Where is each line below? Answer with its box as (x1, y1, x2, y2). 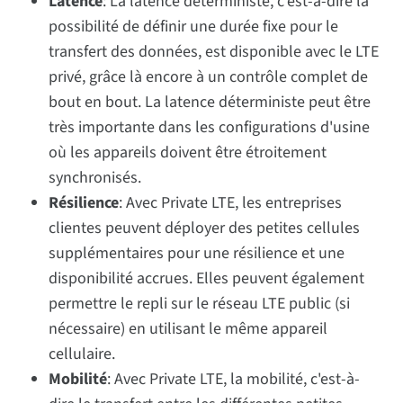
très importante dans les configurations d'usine (49, 115, 371, 139)
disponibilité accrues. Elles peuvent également (49, 266, 365, 290)
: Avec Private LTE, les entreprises (119, 191, 343, 214)
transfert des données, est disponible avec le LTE (49, 40, 380, 63)
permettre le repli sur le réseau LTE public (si (49, 291, 351, 315)
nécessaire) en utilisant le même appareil (49, 317, 328, 340)
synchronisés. (49, 166, 142, 189)
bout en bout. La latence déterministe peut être (49, 90, 372, 113)
